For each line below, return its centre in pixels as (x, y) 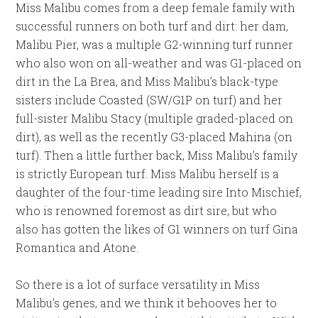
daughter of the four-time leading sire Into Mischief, (159, 192)
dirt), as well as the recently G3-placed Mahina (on (154, 137)
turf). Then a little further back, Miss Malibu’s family (157, 155)
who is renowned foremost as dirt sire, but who (147, 210)
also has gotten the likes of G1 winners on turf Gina (157, 229)
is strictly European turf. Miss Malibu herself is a (148, 174)
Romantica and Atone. (77, 247)
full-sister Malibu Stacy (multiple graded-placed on (155, 118)
